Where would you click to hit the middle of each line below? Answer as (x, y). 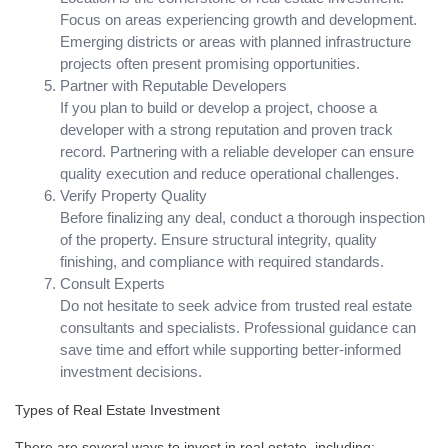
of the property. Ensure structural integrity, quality (218, 239)
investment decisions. (131, 371)
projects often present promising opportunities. (210, 63)
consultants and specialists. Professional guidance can (238, 327)
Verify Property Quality (133, 195)
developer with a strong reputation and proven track (226, 129)
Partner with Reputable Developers (173, 85)
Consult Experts (112, 283)
